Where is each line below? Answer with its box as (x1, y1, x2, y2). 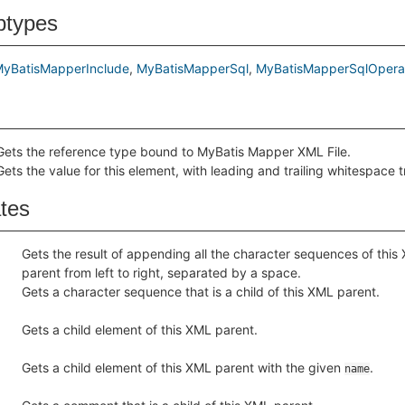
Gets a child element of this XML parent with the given (22, 360, 344, 375)
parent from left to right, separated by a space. (22, 265, 301, 280)
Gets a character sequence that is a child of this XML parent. (22, 284, 380, 299)
